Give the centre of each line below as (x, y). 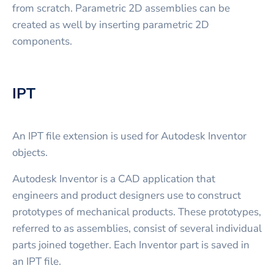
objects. (30, 153)
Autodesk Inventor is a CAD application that (114, 179)
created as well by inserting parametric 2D (111, 25)
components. (42, 42)
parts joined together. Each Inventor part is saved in (131, 245)
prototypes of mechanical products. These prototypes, (137, 212)
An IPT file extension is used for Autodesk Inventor (129, 136)
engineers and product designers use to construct (127, 196)
